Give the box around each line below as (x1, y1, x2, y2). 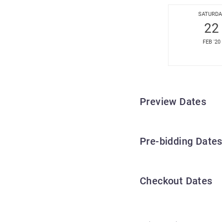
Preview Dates (140, 95, 207, 108)
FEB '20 (203, 38, 221, 45)
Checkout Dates (140, 174, 213, 187)
